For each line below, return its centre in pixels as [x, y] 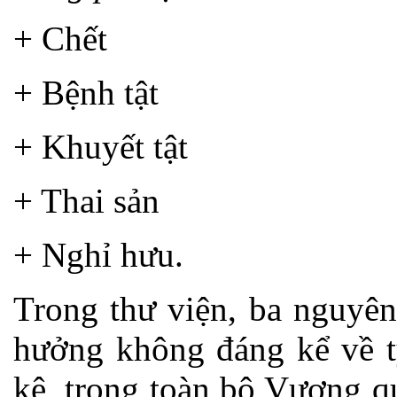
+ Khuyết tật [101, 146]
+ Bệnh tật [86, 92]
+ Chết [60, 38]
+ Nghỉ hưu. [98, 254]
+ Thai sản [86, 200]
